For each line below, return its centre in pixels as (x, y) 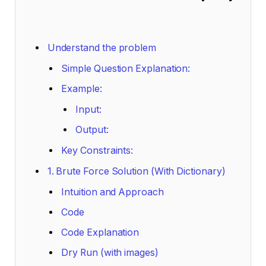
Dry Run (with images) (110, 253)
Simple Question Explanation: (126, 69)
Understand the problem (102, 48)
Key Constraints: (97, 151)
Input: (88, 110)
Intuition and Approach (113, 192)
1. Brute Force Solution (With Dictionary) (136, 172)
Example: (82, 89)
